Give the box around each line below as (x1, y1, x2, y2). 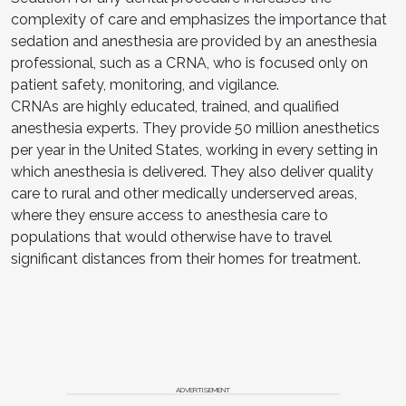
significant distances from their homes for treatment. (11, 249, 364, 267)
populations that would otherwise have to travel (11, 227, 332, 246)
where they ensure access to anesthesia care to (11, 206, 328, 224)
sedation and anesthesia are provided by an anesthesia (11, 32, 377, 50)
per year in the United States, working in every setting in (11, 140, 378, 159)
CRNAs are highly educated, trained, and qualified (11, 97, 339, 115)
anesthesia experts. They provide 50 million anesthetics (11, 119, 380, 137)
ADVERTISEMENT (176, 384, 230, 394)
